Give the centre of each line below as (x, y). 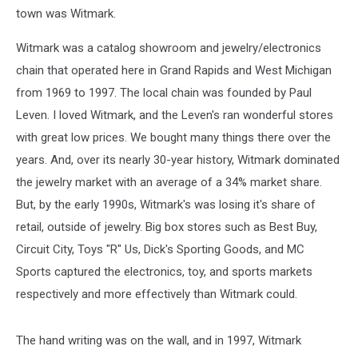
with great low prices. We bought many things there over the (173, 137)
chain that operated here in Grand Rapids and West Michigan (174, 70)
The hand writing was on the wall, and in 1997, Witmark (159, 340)
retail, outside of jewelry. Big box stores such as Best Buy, (167, 227)
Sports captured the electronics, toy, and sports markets (164, 272)
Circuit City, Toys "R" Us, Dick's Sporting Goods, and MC (160, 249)
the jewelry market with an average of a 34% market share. (169, 182)
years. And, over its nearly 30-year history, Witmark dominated (178, 160)
